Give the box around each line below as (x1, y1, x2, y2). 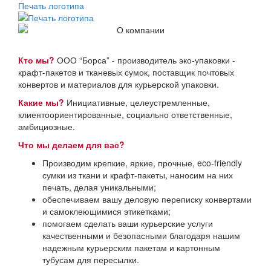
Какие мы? (18, 96, 64, 108)
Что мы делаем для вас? (18, 139, 125, 151)
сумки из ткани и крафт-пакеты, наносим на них (42, 169, 233, 181)
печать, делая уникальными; (42, 181, 156, 193)
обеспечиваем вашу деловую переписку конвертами (42, 193, 252, 205)
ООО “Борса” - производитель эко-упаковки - (54, 54, 235, 66)
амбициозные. (18, 120, 75, 132)
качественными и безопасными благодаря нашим (42, 229, 240, 241)
